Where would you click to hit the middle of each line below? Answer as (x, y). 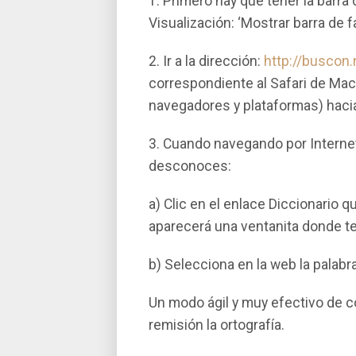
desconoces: (190, 166)
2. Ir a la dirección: (206, 61)
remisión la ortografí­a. (217, 325)
